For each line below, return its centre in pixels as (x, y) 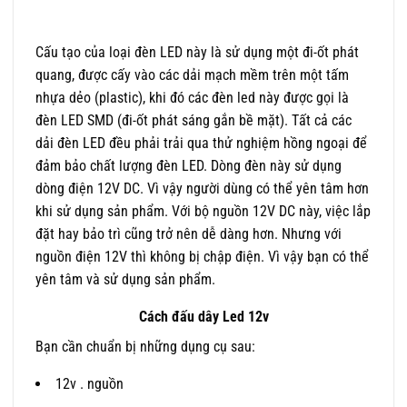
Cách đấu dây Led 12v (203, 317)
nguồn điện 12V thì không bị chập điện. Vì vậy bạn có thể (202, 257)
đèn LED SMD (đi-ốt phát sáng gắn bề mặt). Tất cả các (194, 121)
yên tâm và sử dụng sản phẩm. (125, 280)
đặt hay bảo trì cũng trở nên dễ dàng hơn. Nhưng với (189, 234)
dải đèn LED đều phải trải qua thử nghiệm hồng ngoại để (201, 144)
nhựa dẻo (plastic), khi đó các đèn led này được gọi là (192, 98)
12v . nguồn (89, 384)
